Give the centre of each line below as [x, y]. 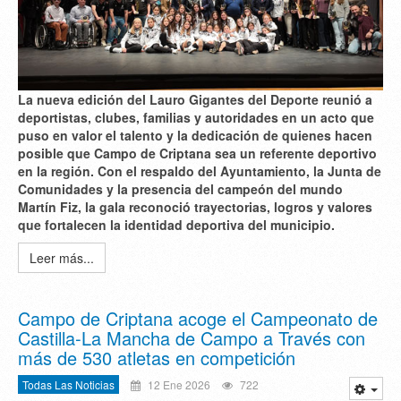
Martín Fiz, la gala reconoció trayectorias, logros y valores [195, 207]
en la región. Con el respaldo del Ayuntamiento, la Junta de [200, 171]
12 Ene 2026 [178, 385]
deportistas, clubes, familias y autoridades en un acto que [196, 118]
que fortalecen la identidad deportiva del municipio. [176, 225]
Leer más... [62, 258]
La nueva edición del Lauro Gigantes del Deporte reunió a [195, 100]
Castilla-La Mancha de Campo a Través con [192, 338]
